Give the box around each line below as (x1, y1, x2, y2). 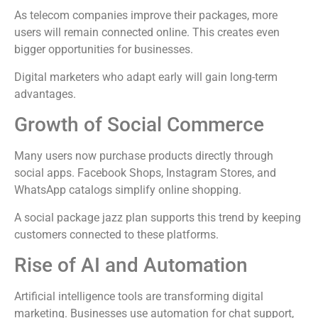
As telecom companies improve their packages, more (14, 9, 278, 23)
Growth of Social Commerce (14, 113, 264, 137)
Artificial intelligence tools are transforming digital (14, 290, 263, 304)
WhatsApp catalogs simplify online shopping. (14, 183, 241, 197)
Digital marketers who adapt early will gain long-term (14, 70, 278, 84)
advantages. (14, 87, 76, 101)
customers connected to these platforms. (14, 227, 219, 241)
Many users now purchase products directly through (14, 149, 273, 163)
